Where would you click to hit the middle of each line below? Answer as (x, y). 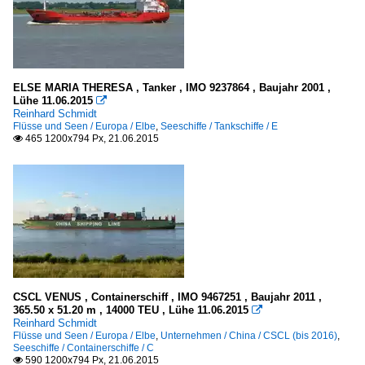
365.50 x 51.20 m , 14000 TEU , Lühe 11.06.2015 (131, 310)
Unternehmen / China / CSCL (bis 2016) (249, 336)
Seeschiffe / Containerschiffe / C (84, 348)
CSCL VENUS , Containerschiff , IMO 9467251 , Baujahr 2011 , (167, 297)
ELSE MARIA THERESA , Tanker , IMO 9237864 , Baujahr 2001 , (172, 88)
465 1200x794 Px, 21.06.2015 (91, 139)
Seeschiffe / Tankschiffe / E (219, 127)
